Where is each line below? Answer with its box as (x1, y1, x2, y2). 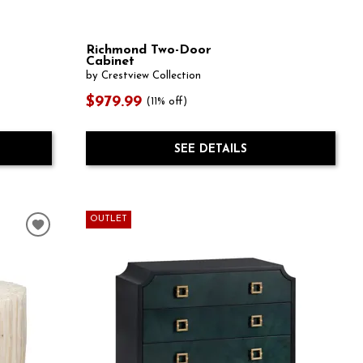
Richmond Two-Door (85, 44, 211, 58)
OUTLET (89, 215, 127, 224)
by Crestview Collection (85, 70, 201, 82)
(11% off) (147, 97, 188, 108)
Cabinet (85, 55, 135, 69)
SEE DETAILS (173, 143, 247, 156)
